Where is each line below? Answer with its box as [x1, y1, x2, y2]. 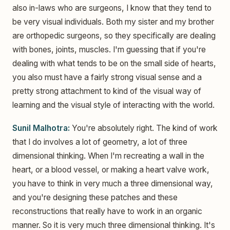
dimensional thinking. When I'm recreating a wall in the [12, 151, 204, 161]
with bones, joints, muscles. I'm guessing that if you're [12, 44, 206, 54]
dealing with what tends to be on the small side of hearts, [12, 58, 216, 68]
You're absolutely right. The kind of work [70, 123, 218, 133]
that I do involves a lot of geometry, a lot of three [12, 137, 187, 147]
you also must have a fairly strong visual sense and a [12, 72, 202, 82]
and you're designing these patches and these [12, 193, 178, 203]
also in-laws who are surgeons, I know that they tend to [12, 3, 212, 13]
